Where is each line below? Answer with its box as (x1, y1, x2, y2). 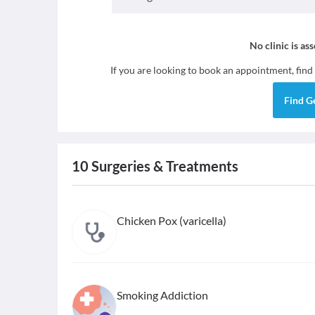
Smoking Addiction (117, 288, 208, 302)
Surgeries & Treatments (89, 157, 238, 174)
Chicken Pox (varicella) (117, 214, 226, 227)
